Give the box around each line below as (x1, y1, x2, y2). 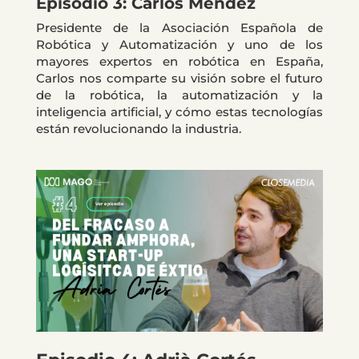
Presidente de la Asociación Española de (35, 20, 324, 36)
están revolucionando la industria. (35, 121, 241, 137)
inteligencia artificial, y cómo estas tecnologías (35, 104, 324, 120)
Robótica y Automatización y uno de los (35, 37, 324, 53)
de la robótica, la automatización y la (35, 87, 324, 103)
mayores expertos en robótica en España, (35, 54, 324, 70)
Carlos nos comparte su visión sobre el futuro (35, 71, 324, 87)
